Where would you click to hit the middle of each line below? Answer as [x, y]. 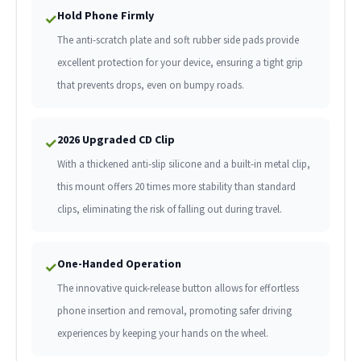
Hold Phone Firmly [105, 16]
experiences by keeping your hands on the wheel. [162, 334]
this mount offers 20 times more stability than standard [176, 187]
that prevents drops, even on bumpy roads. [150, 85]
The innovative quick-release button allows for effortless [178, 288]
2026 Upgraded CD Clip [116, 140]
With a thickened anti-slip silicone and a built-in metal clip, [183, 164]
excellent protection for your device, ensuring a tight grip [180, 63]
